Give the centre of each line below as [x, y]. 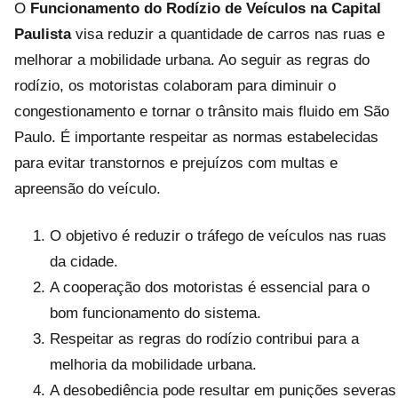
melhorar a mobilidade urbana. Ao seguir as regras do [192, 60]
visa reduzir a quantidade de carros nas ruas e [228, 34]
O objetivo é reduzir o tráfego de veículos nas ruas [218, 235]
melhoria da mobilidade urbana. [153, 364]
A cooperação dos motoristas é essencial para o [210, 287]
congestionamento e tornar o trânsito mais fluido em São [202, 111]
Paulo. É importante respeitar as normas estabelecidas [196, 137]
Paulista [43, 34]
